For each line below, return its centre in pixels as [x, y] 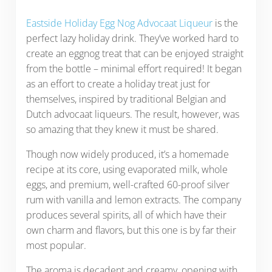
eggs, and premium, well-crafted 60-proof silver [127, 184]
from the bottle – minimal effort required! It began [134, 68]
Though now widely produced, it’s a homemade [127, 154]
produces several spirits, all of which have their [126, 215]
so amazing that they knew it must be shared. [123, 129]
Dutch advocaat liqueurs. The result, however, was [132, 114]
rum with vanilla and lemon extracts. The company [133, 199]
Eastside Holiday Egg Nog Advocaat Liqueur [120, 23]
